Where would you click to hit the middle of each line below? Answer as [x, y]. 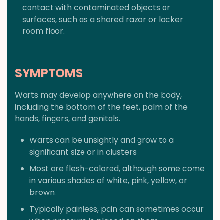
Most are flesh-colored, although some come [117, 169]
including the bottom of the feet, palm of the [101, 107]
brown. [43, 192]
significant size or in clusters [83, 152]
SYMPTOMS [49, 73]
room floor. [43, 31]
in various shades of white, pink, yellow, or [108, 181]
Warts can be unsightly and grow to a [102, 140]
